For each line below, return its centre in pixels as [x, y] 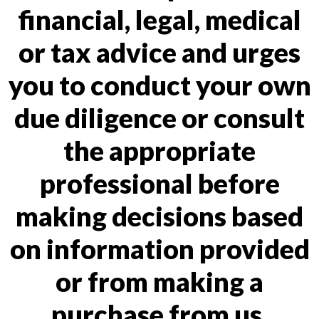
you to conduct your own [159, 85]
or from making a [159, 281]
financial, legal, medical [159, 19]
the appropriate [159, 150]
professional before [159, 183]
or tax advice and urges [159, 52]
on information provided [159, 249]
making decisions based [159, 216]
